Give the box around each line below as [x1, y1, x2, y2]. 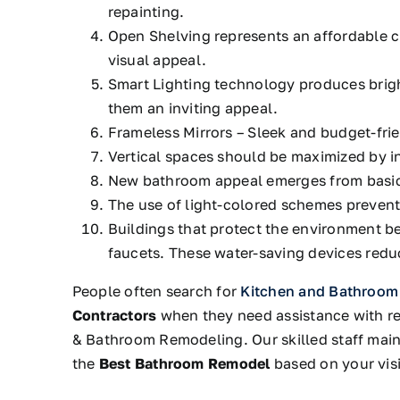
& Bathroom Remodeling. [71, 329, 253, 348]
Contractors [71, 305, 157, 324]
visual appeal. [107, 50, 206, 69]
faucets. [107, 243, 165, 262]
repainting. [107, 2, 185, 21]
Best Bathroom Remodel [98, 354, 271, 372]
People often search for [71, 281, 241, 300]
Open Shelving [107, 26, 214, 45]
